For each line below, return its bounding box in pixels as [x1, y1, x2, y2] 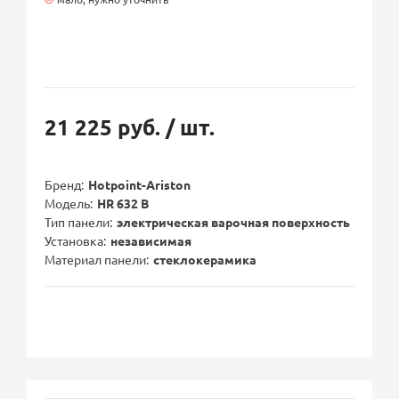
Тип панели [45, 214, 110, 231]
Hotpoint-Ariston [88, 176, 191, 193]
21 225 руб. [45, 113, 167, 142]
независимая [110, 232, 192, 249]
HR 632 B [97, 195, 150, 212]
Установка [45, 232, 104, 249]
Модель [45, 195, 91, 212]
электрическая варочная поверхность [117, 214, 351, 231]
